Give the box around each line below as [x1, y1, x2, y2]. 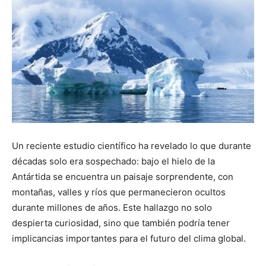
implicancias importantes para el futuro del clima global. [12, 233, 246, 244]
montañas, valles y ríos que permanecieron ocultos [12, 186, 226, 198]
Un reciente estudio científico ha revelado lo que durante [12, 140, 251, 151]
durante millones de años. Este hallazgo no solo [12, 202, 212, 213]
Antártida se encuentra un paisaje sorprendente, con [12, 171, 233, 182]
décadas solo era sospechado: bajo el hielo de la [12, 156, 215, 167]
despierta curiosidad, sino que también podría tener [12, 217, 230, 229]
